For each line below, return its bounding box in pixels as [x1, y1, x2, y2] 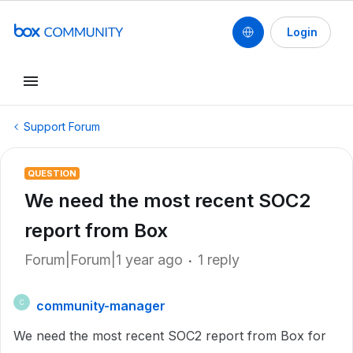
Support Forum [24, 120, 100, 133]
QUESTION [28, 168, 76, 179]
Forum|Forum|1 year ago [24, 251, 183, 268]
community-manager [36, 298, 165, 314]
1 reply [198, 251, 240, 268]
